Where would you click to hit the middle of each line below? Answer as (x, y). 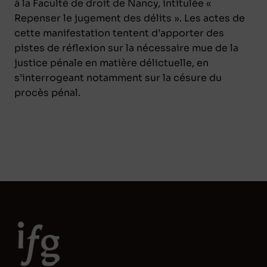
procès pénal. (47, 92)
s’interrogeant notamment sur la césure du (118, 77)
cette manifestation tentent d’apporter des (119, 33)
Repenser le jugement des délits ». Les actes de (130, 18)
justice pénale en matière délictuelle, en (111, 63)
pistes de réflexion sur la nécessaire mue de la (126, 48)
